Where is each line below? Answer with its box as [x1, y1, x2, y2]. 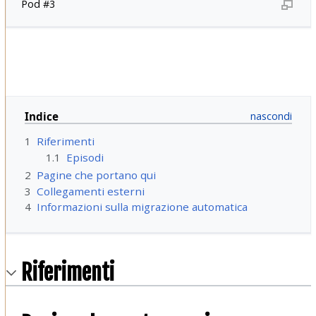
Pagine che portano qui [36, 168, 156, 183]
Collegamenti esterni [36, 183, 145, 198]
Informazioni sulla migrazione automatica [36, 200, 248, 214]
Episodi [66, 150, 104, 164]
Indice [24, 109, 59, 123]
